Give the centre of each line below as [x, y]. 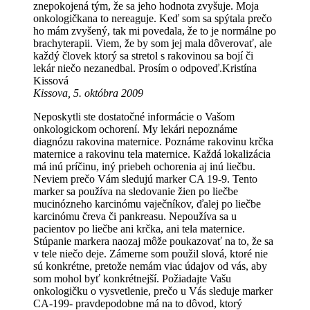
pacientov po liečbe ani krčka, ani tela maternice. [139, 229]
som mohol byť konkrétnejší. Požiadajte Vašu [132, 279]
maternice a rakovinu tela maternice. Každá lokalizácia [152, 154]
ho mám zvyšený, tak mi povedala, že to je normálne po [155, 31]
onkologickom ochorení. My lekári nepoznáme [135, 129]
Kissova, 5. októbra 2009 [88, 93]
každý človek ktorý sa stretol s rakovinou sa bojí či [143, 56]
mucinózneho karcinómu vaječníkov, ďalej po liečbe [147, 204]
